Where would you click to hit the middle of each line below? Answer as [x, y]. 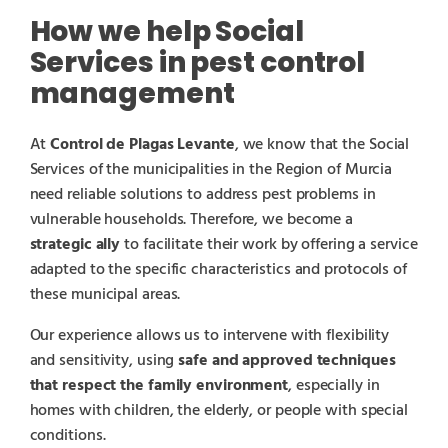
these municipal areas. [105, 294]
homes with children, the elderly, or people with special [218, 410]
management [132, 93]
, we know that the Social [322, 144]
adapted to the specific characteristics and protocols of [218, 269]
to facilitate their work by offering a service [269, 244]
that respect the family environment [159, 385]
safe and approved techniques [285, 360]
